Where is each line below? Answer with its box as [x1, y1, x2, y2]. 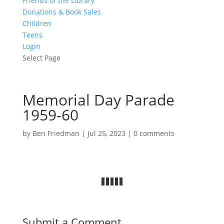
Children [22, 18, 51, 28]
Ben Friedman [32, 128, 79, 138]
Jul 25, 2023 [87, 128, 125, 138]
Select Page [22, 53, 60, 62]
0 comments [133, 128, 174, 138]
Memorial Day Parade [22, 89, 174, 110]
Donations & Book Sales [22, 7, 101, 16]
